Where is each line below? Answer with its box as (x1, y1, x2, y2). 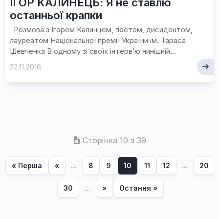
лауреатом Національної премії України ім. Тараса (10, 36, 186, 45)
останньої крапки (10, 9, 102, 22)
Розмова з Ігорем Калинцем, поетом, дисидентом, (10, 25, 193, 34)
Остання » (119, 184, 157, 192)
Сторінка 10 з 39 (83, 135, 146, 145)
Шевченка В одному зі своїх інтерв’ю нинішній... (10, 46, 176, 56)
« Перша (11, 161, 42, 170)
